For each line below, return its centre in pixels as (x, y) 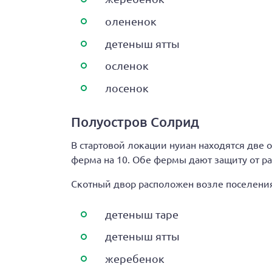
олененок (131, 21)
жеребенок (135, 258)
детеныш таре (142, 214)
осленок (127, 66)
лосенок (127, 87)
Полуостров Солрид (135, 121)
